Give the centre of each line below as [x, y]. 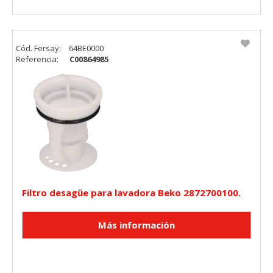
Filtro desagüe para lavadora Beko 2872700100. [131, 193]
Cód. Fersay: [39, 48]
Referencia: [38, 59]
